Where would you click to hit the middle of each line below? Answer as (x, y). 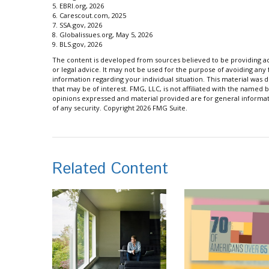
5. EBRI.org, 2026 (78, 6)
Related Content (110, 169)
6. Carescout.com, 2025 (89, 16)
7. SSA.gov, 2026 (77, 25)
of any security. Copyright (94, 108)
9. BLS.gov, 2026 (77, 44)
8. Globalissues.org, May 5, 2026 (102, 35)
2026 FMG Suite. (162, 108)
